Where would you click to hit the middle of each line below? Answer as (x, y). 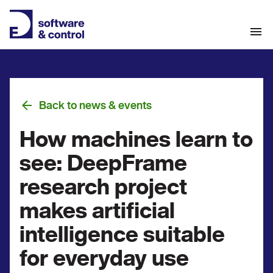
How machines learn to (136, 139)
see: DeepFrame (103, 163)
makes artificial (97, 211)
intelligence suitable (122, 234)
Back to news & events (95, 105)
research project (103, 187)
